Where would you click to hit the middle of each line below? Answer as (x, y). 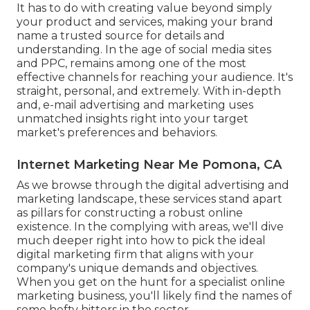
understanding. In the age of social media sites (144, 49)
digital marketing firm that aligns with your (135, 254)
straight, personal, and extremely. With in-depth (149, 91)
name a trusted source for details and (121, 35)
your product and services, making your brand (145, 21)
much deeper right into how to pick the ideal (141, 240)
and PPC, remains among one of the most (131, 63)
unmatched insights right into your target (133, 118)
